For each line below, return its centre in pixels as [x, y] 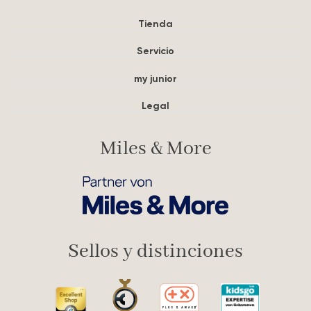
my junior [155, 78]
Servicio [155, 51]
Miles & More [155, 149]
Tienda [155, 23]
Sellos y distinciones [155, 252]
